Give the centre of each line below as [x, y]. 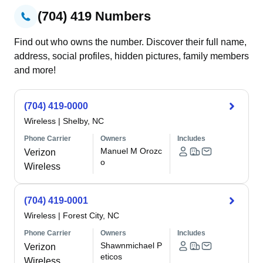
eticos [112, 257]
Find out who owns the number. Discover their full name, [130, 42]
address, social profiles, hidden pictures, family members [131, 56]
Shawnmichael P [131, 245]
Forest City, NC [91, 215]
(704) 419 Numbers [94, 16]
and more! [35, 70]
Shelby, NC [83, 121]
